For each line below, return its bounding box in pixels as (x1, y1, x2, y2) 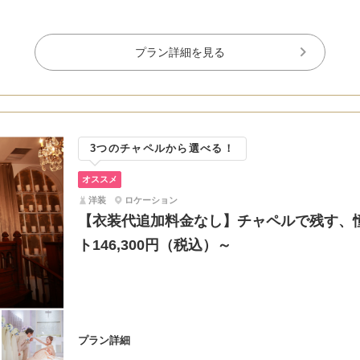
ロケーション (125, 195, 178, 205)
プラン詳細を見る (135, 46, 225, 59)
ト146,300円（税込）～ (78, 237, 246, 253)
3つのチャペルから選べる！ (90, 142, 235, 154)
